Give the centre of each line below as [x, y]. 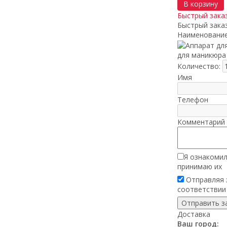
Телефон [193, 100]
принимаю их [199, 166]
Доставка [194, 214]
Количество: [200, 66]
